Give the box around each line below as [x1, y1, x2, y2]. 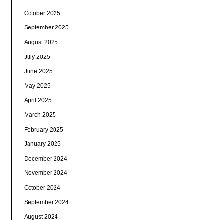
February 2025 [24, 126, 63, 133]
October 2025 [24, 9, 60, 17]
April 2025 [24, 97, 52, 104]
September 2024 [24, 198, 69, 206]
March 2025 [24, 111, 56, 119]
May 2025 [24, 82, 51, 89]
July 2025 [24, 53, 50, 60]
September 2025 [24, 24, 69, 31]
